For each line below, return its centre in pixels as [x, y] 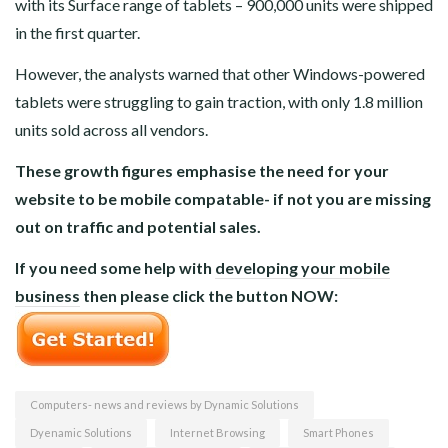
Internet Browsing [217, 433]
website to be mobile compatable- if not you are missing [223, 199]
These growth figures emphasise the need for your [202, 171]
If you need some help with [115, 268]
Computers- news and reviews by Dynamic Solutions [164, 405]
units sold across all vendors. [111, 130]
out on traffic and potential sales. [138, 227]
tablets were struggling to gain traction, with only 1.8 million [219, 102]
